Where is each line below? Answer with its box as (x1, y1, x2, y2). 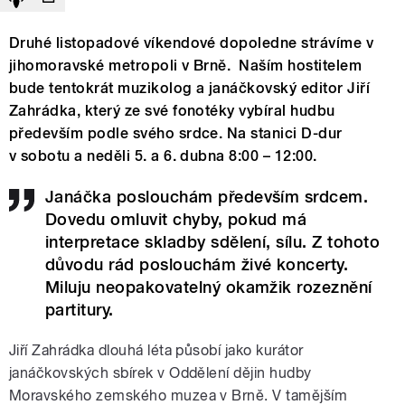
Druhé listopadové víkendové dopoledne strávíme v (9, 34, 374, 52)
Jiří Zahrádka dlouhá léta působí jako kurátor (9, 342, 304, 360)
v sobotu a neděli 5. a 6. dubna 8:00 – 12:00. (9, 147, 317, 165)
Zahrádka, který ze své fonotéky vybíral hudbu (9, 102, 335, 120)
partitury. (45, 300, 114, 320)
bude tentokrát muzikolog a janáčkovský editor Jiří (9, 80, 371, 98)
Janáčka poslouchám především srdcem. (45, 187, 369, 207)
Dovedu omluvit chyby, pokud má (45, 210, 307, 230)
